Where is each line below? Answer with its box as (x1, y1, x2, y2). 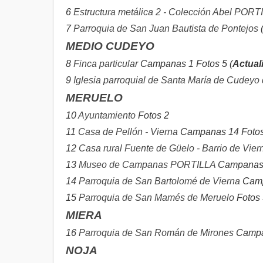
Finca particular (73, 59, 138, 69)
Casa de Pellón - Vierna (78, 127, 178, 137)
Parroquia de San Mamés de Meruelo (79, 193, 234, 203)
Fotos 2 (136, 110, 169, 120)
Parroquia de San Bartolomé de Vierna (79, 176, 240, 186)
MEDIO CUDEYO (66, 40, 154, 52)
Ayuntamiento (78, 110, 136, 120)
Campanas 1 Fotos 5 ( (138, 59, 232, 69)
